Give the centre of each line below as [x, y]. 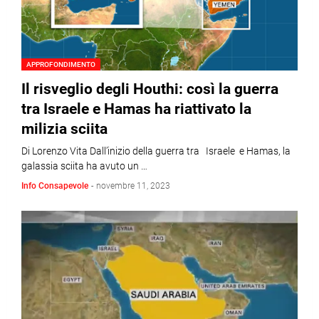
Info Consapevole [55, 186]
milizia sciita [64, 129]
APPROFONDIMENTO [61, 64]
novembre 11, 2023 [133, 186]
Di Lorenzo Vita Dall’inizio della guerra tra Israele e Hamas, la [156, 151]
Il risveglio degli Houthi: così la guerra [150, 89]
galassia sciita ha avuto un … [84, 166]
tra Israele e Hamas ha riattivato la [136, 109]
